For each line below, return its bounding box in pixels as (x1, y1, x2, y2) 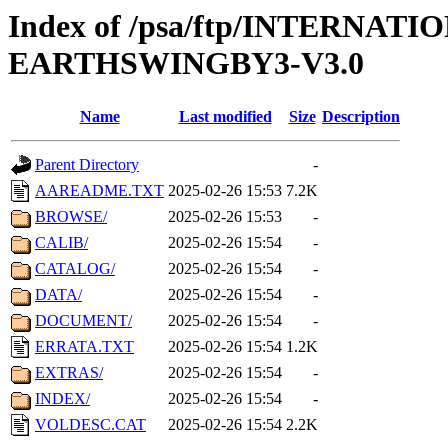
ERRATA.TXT (35, 338, 134, 356)
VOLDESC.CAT (35, 416, 146, 434)
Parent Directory (35, 156, 139, 174)
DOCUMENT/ (35, 312, 132, 330)
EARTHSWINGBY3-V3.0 (8, 45, 364, 81)
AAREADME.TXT (35, 182, 164, 200)
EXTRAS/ (35, 364, 103, 382)
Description (322, 108, 400, 126)
